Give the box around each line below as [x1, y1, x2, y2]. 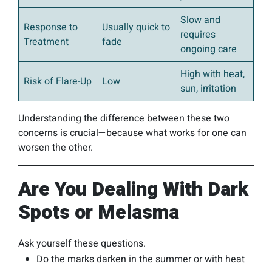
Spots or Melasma [18, 198, 179, 227]
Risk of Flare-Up [24, 74, 92, 89]
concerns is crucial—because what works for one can [18, 126, 246, 141]
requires [180, 27, 216, 42]
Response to [24, 20, 78, 35]
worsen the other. [18, 140, 93, 155]
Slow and [180, 13, 220, 28]
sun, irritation [180, 81, 236, 97]
